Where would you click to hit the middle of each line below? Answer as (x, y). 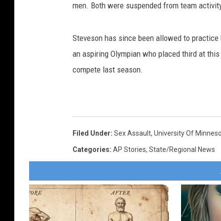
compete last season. (108, 69)
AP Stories (129, 149)
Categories (91, 149)
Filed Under (92, 133)
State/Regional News (182, 149)
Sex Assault (132, 133)
